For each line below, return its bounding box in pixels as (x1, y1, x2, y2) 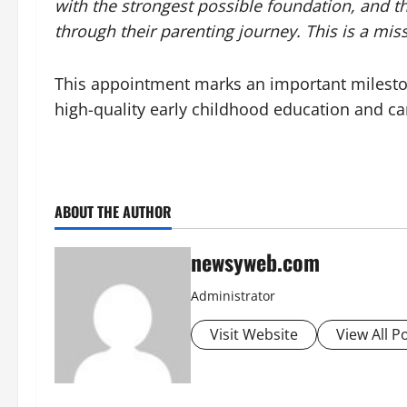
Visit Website (210, 323, 298, 344)
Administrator (191, 286, 275, 304)
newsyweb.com (191, 244, 320, 278)
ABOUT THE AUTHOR (55, 200, 172, 223)
